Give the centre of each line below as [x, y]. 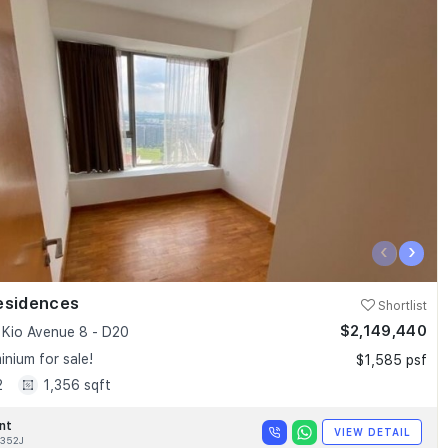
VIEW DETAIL [372, 431]
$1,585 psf [391, 360]
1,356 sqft [76, 384]
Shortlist [401, 306]
